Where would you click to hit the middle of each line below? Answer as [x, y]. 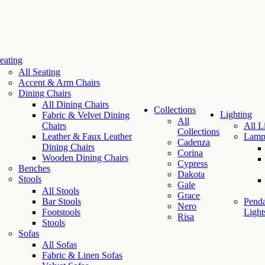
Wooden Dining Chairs [85, 158]
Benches [35, 169]
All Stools [61, 190]
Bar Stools [62, 201]
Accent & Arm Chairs [59, 82]
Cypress [193, 164]
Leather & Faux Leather [87, 137]
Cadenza [194, 142]
